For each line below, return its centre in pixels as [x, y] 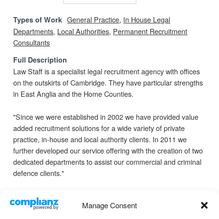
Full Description [40, 60]
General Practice [93, 19]
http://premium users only [85, 196]
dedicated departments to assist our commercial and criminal [108, 162]
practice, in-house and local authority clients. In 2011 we [100, 139]
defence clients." [39, 173]
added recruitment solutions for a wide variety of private [99, 128]
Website [27, 196]
